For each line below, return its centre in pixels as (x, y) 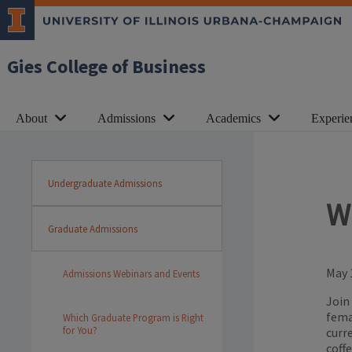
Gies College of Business (106, 67)
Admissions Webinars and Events (131, 273)
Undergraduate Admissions (105, 183)
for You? (80, 330)
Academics (233, 118)
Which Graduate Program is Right (133, 317)
